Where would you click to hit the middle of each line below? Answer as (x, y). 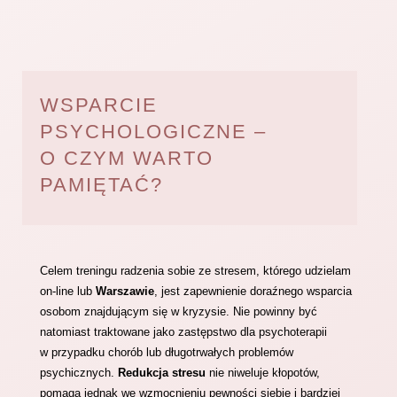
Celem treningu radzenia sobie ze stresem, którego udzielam (195, 271)
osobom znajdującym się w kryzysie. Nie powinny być (178, 311)
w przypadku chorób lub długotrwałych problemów (166, 352)
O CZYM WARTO (126, 158)
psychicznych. (78, 373)
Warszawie (125, 291)
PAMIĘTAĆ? (101, 185)
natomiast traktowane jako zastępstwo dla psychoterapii (183, 332)
